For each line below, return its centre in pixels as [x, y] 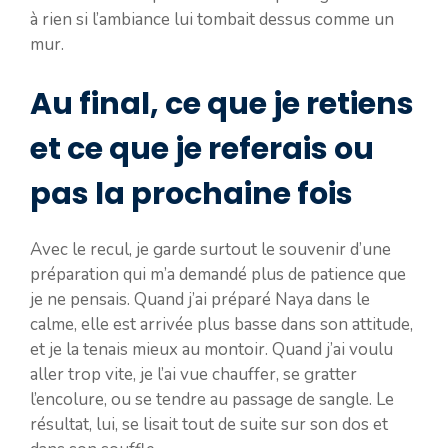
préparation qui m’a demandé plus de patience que [218, 275]
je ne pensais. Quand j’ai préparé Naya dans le [200, 300]
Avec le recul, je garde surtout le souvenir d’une [210, 250]
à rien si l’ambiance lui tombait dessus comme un [212, 19]
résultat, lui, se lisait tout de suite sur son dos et [209, 425]
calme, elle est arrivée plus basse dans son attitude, [221, 325]
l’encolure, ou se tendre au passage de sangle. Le [212, 400]
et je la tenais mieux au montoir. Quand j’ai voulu [211, 350]
